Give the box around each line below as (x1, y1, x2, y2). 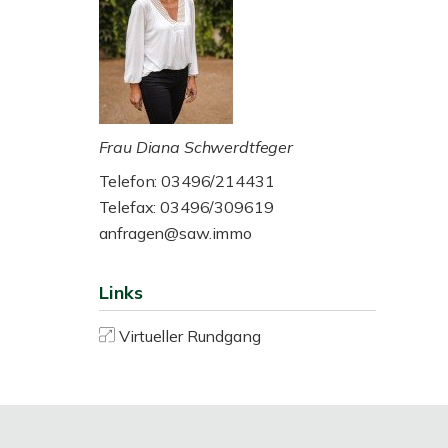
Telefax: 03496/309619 (98, 197, 274, 217)
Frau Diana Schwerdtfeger (98, 137, 294, 157)
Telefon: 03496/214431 (98, 171, 275, 191)
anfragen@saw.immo (98, 223, 253, 243)
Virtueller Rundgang (119, 326, 261, 346)
